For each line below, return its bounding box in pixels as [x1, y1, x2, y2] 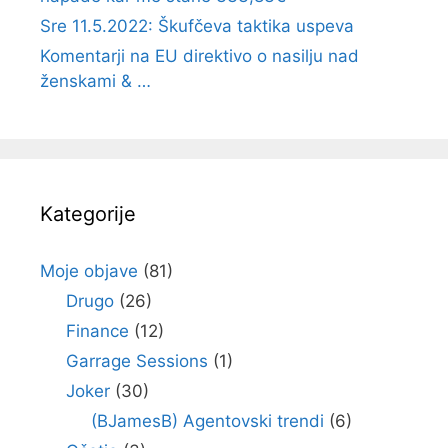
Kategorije [40, 202, 136, 226]
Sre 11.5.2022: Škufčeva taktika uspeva [40, 16, 354, 36]
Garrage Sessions [65, 351, 208, 371]
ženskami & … [40, 71, 151, 91]
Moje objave [40, 261, 138, 281]
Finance [65, 321, 129, 341]
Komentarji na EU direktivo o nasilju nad [40, 46, 359, 66]
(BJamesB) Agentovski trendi [91, 411, 324, 431]
